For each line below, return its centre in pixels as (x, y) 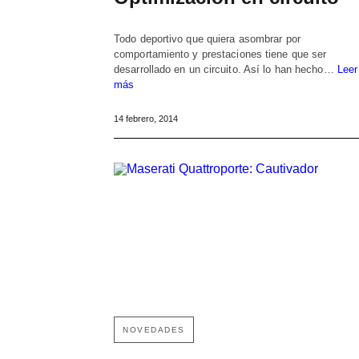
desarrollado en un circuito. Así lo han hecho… (226, 70)
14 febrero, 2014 (146, 119)
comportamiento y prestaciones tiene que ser (220, 54)
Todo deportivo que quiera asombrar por (207, 39)
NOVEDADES (154, 329)
